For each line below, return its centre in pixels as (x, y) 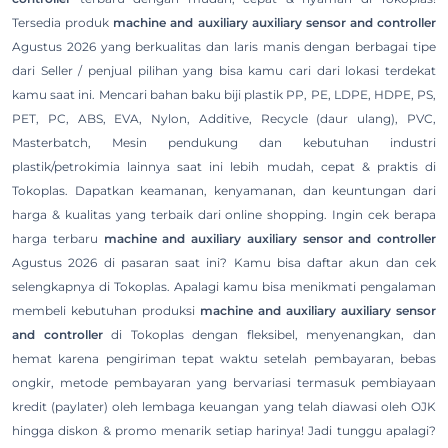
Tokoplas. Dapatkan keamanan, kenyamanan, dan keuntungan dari (224, 191)
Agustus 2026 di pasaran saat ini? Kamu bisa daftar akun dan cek (224, 263)
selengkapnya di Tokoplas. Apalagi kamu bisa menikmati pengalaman (224, 287)
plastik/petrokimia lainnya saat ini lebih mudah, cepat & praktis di (224, 167)
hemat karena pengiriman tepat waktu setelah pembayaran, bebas (224, 359)
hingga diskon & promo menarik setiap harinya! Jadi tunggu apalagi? (224, 431)
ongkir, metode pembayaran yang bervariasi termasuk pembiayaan (224, 383)
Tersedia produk (63, 23)
